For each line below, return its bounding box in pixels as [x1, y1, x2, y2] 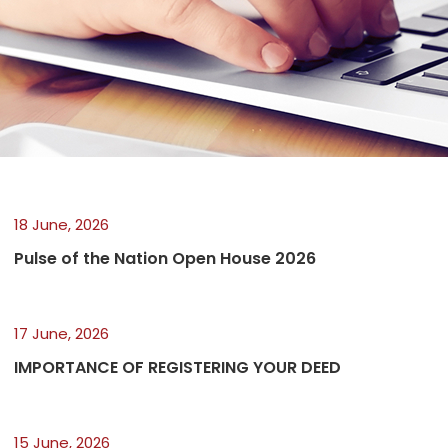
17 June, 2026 [13, 322, 109, 344]
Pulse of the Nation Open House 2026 [13, 246, 316, 270]
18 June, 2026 [13, 213, 109, 235]
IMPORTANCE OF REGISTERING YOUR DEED [13, 355, 341, 379]
